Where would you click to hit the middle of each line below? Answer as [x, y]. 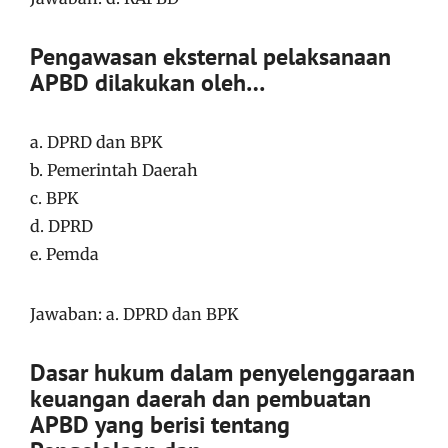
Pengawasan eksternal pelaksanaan [210, 56]
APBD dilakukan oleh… [147, 82]
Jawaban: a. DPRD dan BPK [134, 313]
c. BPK [54, 197]
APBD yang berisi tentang [160, 424]
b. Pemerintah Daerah [114, 169]
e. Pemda [64, 253]
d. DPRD [61, 225]
